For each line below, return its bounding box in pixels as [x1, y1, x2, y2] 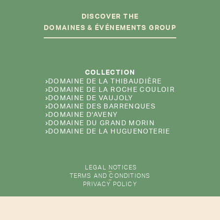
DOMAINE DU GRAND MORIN [48, 119, 155, 127]
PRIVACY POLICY [83, 180, 137, 188]
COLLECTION [84, 68, 136, 77]
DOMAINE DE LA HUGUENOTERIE [48, 127, 170, 136]
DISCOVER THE [81, 12, 139, 21]
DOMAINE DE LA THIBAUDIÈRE [48, 77, 162, 85]
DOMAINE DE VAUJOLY [48, 94, 134, 102]
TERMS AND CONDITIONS [69, 172, 151, 179]
